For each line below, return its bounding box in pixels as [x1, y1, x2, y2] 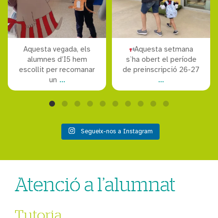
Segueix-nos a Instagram [80, 127, 153, 135]
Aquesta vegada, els [23, 44, 91, 54]
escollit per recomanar [19, 65, 95, 74]
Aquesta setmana [134, 44, 193, 54]
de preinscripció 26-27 [123, 65, 200, 74]
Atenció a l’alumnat [15, 173, 176, 195]
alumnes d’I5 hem [27, 54, 87, 64]
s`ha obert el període [126, 54, 197, 64]
